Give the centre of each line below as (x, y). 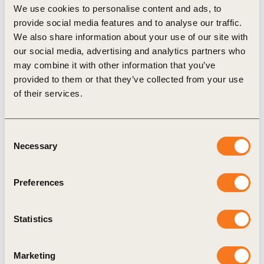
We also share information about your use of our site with (131, 37)
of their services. (48, 93)
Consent (21, 134)
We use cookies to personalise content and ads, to (118, 9)
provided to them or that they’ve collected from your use (128, 79)
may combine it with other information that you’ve (115, 65)
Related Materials (80, 82)
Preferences (39, 182)
